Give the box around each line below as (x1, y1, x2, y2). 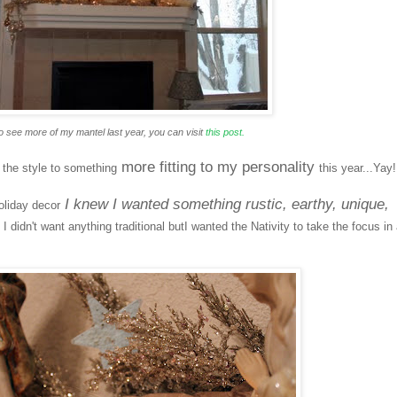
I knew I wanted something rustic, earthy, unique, (60, 195, 389, 214)
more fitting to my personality (117, 158, 319, 176)
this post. (206, 127, 245, 138)
